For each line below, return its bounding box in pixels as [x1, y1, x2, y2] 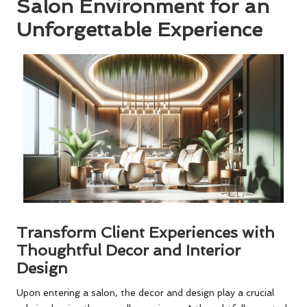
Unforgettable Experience [16, 17, 262, 41]
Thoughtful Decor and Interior [16, 241, 241, 260]
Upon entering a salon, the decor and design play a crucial [16, 287, 274, 299]
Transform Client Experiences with [16, 223, 275, 242]
